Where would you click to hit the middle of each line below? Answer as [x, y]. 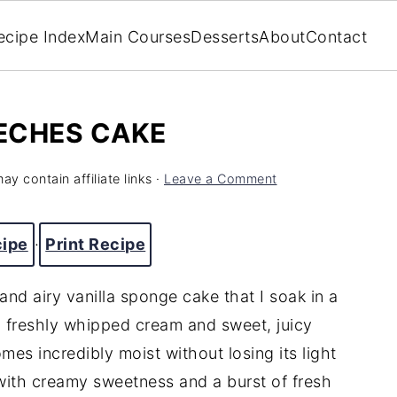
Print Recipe [96, 244]
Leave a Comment [221, 179]
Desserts [225, 36]
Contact [336, 36]
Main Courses [138, 36]
